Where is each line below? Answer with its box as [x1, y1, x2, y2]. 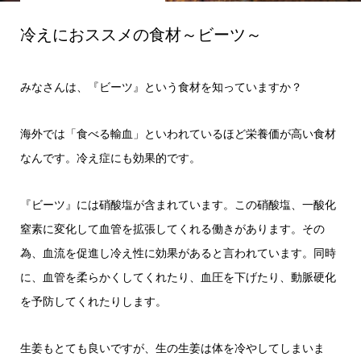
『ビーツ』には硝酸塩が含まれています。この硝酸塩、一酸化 [19, 197, 336, 213]
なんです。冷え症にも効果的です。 [19, 150, 201, 166]
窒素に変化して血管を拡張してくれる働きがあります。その [19, 221, 325, 237]
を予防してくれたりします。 [19, 293, 167, 309]
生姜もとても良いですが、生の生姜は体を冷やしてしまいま [19, 340, 325, 356]
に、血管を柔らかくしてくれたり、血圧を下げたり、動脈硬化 [19, 269, 336, 285]
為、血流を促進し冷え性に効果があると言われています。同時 [19, 245, 336, 261]
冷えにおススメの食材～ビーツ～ [19, 23, 262, 46]
